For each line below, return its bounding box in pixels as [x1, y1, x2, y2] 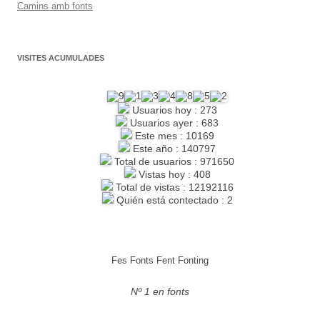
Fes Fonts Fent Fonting [111, 255, 209, 266]
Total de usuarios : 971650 [111, 156, 234, 167]
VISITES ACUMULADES [17, 54, 104, 62]
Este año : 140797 [130, 143, 216, 154]
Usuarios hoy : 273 [129, 104, 217, 116]
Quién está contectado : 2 [113, 194, 233, 206]
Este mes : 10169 [131, 130, 214, 141]
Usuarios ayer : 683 [127, 117, 219, 129]
